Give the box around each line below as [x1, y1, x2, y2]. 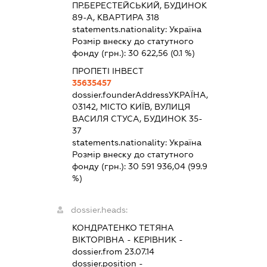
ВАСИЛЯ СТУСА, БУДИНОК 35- [72, 114, 203, 124]
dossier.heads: [71, 205, 128, 215]
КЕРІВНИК [133, 235, 177, 245]
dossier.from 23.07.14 [72, 247, 155, 257]
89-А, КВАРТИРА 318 [72, 13, 160, 23]
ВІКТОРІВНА [72, 235, 125, 245]
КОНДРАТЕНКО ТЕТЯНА [72, 223, 175, 233]
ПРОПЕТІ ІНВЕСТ [72, 66, 144, 76]
